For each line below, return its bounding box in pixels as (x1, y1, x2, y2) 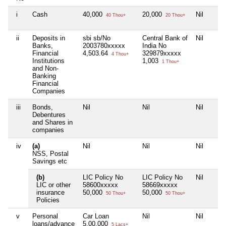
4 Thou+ (110, 51, 129, 57)
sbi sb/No (83, 34, 110, 42)
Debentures (32, 111, 66, 119)
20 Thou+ (164, 13, 185, 18)
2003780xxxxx (83, 42, 125, 50)
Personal (32, 212, 58, 220)
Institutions (32, 57, 65, 65)
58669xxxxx (142, 181, 178, 189)
